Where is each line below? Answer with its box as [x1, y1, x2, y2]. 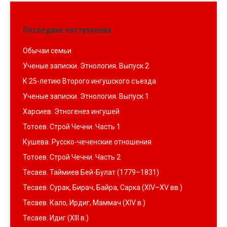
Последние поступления [23, 25, 111, 35]
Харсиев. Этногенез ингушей [23, 107, 120, 116]
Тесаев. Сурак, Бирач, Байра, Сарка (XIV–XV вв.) [23, 183, 182, 192]
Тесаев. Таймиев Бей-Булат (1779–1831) [23, 168, 159, 176]
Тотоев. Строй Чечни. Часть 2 [23, 153, 121, 161]
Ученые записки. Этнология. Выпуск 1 [23, 92, 149, 100]
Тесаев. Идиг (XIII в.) [23, 214, 89, 222]
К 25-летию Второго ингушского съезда [23, 77, 156, 85]
